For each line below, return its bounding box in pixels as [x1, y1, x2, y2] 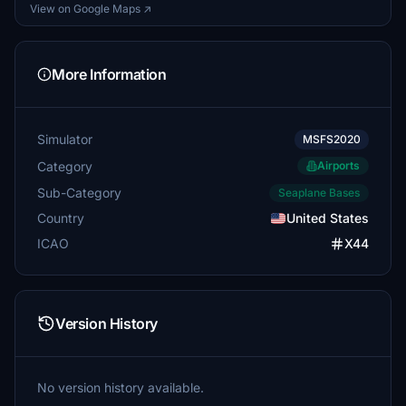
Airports [317, 159, 360, 172]
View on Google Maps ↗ [30, 2, 151, 15]
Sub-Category [37, 184, 121, 200]
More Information [52, 65, 167, 83]
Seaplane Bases [278, 186, 360, 199]
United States [286, 210, 369, 226]
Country [37, 210, 84, 226]
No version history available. [37, 380, 204, 395]
